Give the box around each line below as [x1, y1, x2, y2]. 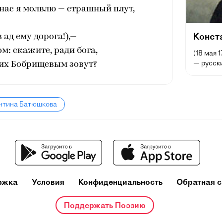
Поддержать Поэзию [64, 200, 146, 210]
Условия [31, 177, 64, 187]
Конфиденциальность [78, 177, 163, 187]
